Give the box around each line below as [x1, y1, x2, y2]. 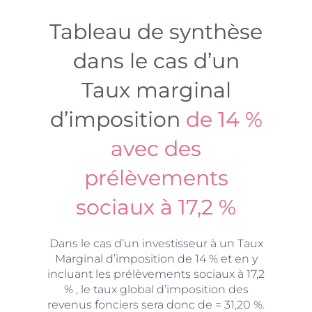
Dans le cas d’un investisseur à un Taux [49, 236, 263, 250]
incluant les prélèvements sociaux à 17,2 [47, 267, 265, 281]
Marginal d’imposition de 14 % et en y [54, 251, 258, 265]
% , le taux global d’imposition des [63, 282, 249, 296]
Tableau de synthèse [49, 18, 263, 45]
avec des [111, 135, 201, 162]
